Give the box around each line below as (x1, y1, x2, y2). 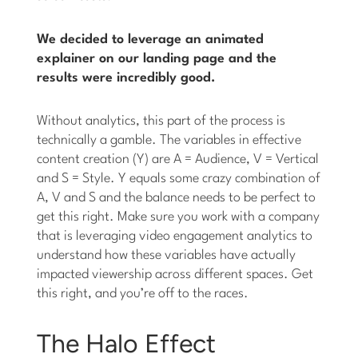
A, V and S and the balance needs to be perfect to (37, 190, 316, 205)
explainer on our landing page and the (37, 51, 277, 66)
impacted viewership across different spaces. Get (37, 267, 314, 281)
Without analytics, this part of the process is (37, 113, 286, 128)
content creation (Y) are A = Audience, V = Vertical (37, 152, 320, 166)
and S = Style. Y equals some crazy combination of (37, 171, 321, 185)
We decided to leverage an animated (37, 32, 265, 46)
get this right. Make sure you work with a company (37, 209, 320, 224)
